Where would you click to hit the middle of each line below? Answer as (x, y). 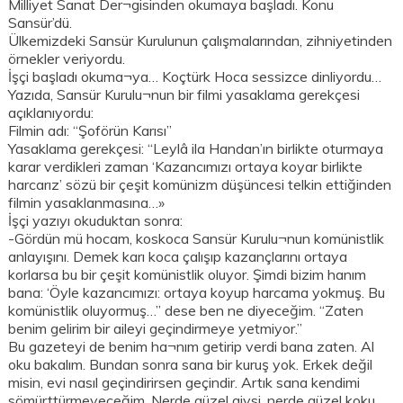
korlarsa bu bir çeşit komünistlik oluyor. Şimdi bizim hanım (188, 275)
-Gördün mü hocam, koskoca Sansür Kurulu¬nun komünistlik (197, 239)
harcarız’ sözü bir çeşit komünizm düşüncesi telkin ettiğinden (200, 185)
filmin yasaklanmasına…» (87, 203)
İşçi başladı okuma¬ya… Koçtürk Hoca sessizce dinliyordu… (195, 77)
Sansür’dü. (40, 23)
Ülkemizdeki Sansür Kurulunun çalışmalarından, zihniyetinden (201, 41)
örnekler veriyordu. (67, 59)
